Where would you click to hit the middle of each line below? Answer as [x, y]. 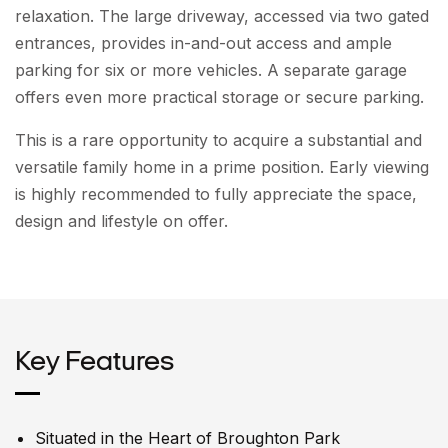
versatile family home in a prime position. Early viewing [222, 166]
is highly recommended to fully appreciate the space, [216, 193]
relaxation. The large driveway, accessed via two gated [222, 15]
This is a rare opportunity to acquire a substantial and [218, 139]
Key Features [94, 362]
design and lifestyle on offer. [121, 220]
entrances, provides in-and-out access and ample [203, 42]
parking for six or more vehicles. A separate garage [211, 69]
